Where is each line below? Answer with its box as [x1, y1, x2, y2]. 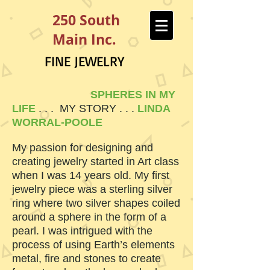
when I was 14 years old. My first [12, 169, 169, 181]
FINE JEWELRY [45, 52, 124, 70]
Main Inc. [52, 30, 116, 49]
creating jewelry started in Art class [12, 155, 179, 168]
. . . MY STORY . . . [36, 102, 137, 115]
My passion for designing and [12, 142, 153, 154]
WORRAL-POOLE [12, 116, 102, 128]
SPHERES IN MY [87, 89, 175, 101]
